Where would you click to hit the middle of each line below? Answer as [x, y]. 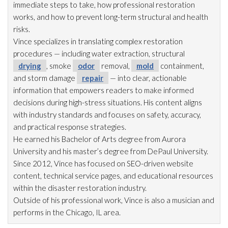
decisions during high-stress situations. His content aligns [108, 102]
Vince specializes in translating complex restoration [98, 41]
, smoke [60, 65]
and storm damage [45, 78]
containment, [181, 65]
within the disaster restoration [65, 188]
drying [30, 65]
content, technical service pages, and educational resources [113, 175]
